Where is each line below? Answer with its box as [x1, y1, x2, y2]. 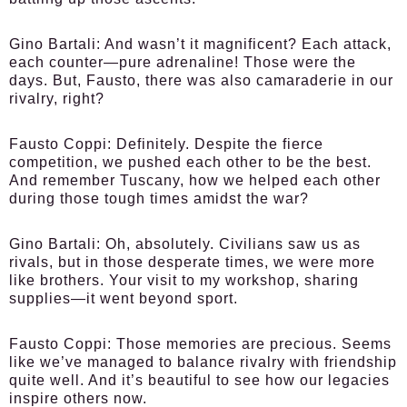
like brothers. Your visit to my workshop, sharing [9, 273, 359, 288]
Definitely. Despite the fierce [112, 136, 323, 152]
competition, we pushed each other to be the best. [9, 154, 372, 170]
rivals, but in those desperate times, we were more [9, 254, 375, 270]
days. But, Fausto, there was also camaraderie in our [9, 73, 393, 88]
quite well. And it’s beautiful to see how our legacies [9, 372, 390, 388]
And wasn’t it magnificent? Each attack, [101, 36, 392, 52]
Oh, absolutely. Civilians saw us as [101, 236, 361, 252]
